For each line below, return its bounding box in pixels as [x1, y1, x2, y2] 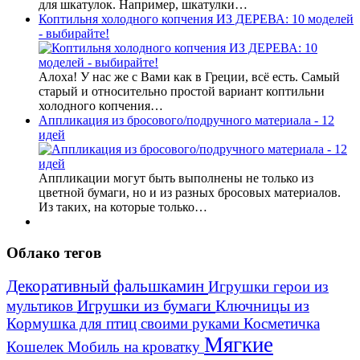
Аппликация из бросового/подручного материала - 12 [39, 112, 334, 127]
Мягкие [204, 333, 273, 358]
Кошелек [6, 338, 67, 356]
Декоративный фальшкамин [6, 276, 208, 297]
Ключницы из [215, 297, 309, 315]
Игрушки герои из [208, 278, 329, 296]
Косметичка [243, 315, 320, 333]
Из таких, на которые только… [39, 199, 207, 214]
